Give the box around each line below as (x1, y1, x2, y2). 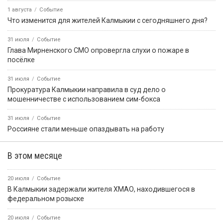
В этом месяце (7, 150, 62, 161)
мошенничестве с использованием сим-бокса (7, 95, 160, 104)
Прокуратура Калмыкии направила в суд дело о (7, 86, 166, 94)
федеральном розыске (7, 195, 84, 203)
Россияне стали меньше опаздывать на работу (7, 125, 164, 133)
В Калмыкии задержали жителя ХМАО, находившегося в (7, 185, 195, 194)
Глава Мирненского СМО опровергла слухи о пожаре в (7, 46, 189, 55)
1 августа (7, 6, 32, 13)
